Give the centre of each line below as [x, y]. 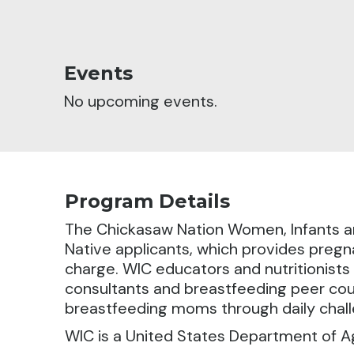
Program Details [148, 201]
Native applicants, [131, 249]
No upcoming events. [140, 101]
